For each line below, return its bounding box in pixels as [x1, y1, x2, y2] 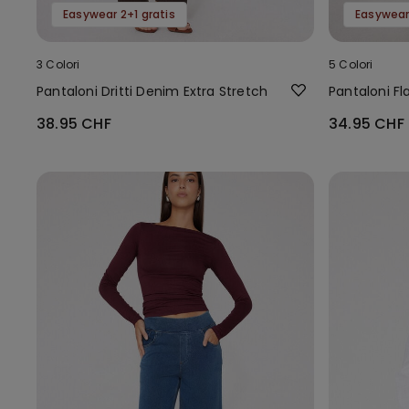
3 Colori [37, 56, 80, 72]
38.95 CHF [37, 112, 111, 134]
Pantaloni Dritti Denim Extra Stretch [37, 81, 268, 100]
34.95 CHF [329, 112, 404, 134]
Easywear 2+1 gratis [63, 5, 175, 22]
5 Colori [329, 56, 373, 72]
